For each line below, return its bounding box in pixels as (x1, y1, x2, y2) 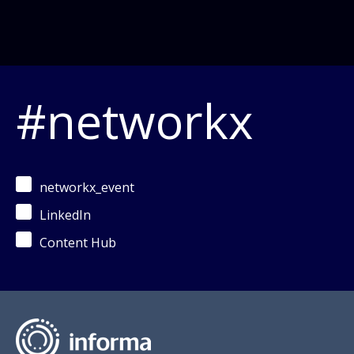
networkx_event (40, 179, 134, 197)
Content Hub (40, 234, 116, 252)
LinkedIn (40, 206, 91, 224)
